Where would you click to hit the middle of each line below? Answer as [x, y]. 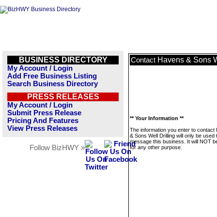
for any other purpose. [156, 147]
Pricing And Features [43, 121]
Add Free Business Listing [52, 76]
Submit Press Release [44, 113]
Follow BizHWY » [57, 148]
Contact [144, 60]
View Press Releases [42, 128]
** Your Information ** [157, 118]
